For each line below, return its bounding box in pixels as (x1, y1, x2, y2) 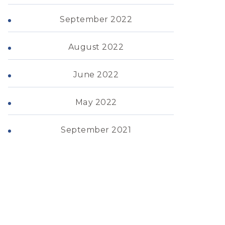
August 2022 (68, 42, 124, 52)
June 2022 (73, 70, 119, 79)
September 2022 (60, 15, 132, 24)
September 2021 (61, 125, 131, 135)
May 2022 (75, 97, 117, 107)
